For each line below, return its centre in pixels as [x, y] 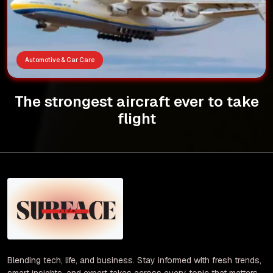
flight [136, 118]
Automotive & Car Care [60, 60]
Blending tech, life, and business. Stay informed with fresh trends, [134, 261]
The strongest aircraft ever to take [136, 101]
